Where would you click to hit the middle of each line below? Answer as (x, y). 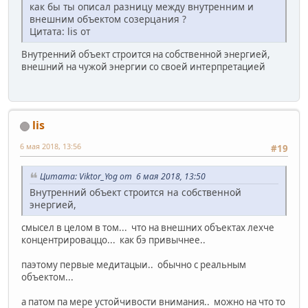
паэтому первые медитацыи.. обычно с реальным (134, 265)
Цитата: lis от (60, 31)
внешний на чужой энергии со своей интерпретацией (143, 66)
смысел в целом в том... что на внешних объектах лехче (148, 228)
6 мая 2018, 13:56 (51, 146)
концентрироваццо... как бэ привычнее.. (113, 240)
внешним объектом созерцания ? (108, 19)
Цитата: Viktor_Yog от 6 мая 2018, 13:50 (123, 177)
